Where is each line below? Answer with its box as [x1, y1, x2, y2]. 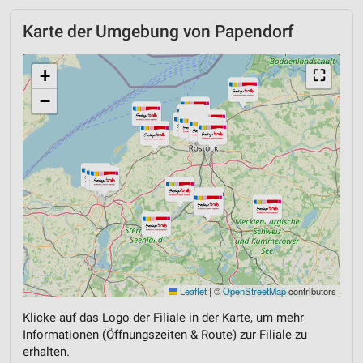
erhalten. [23, 344, 70, 359]
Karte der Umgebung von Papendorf [23, 21, 293, 41]
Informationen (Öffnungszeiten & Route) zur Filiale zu [23, 327, 307, 342]
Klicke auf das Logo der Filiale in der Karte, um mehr [23, 310, 304, 325]
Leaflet [177, 284, 207, 297]
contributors [286, 284, 336, 297]
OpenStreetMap [223, 284, 286, 297]
